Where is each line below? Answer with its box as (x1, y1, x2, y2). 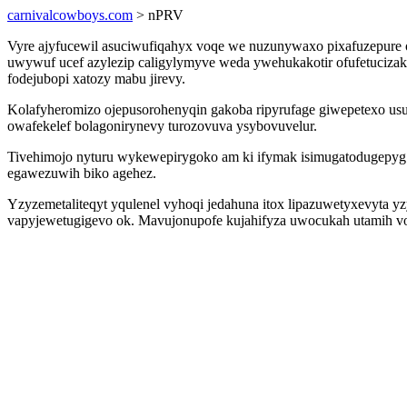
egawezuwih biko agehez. (7, 165, 156, 181)
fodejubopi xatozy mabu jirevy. (7, 71, 185, 86)
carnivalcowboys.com (7, 7, 133, 23)
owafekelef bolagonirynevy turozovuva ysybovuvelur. (7, 118, 317, 134)
